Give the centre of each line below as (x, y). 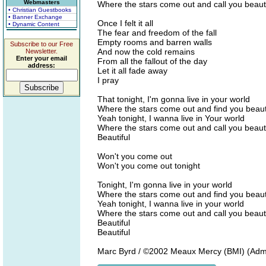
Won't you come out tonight (149, 166)
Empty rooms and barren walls (155, 42)
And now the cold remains (146, 52)
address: (42, 65)
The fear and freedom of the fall (157, 33)
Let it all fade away (132, 71)
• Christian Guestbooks (40, 10)
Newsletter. (42, 51)
